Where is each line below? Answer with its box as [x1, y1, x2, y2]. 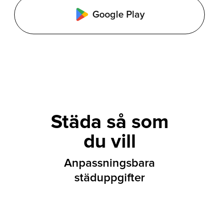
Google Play [92, 10, 145, 20]
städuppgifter [74, 172, 145, 184]
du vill [83, 132, 136, 152]
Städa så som [50, 112, 169, 132]
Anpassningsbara [64, 157, 155, 170]
